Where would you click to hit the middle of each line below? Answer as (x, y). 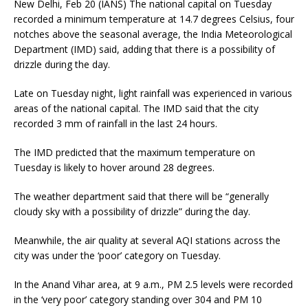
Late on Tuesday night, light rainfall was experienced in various (153, 93)
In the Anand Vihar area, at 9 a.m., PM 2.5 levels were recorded (153, 284)
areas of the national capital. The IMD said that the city (136, 108)
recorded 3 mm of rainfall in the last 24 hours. (115, 123)
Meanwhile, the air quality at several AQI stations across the (147, 240)
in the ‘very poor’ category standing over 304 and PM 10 (138, 299)
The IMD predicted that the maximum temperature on (134, 152)
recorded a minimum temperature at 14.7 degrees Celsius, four (154, 19)
